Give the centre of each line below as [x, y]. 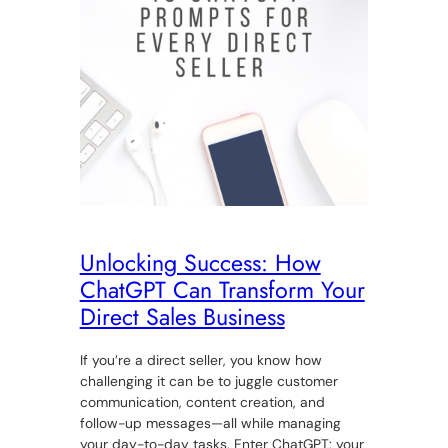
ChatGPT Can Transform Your [222, 290]
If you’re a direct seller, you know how [200, 360]
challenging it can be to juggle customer [208, 381]
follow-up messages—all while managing [210, 423]
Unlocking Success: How [200, 263]
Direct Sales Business [182, 317]
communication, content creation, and [202, 402]
